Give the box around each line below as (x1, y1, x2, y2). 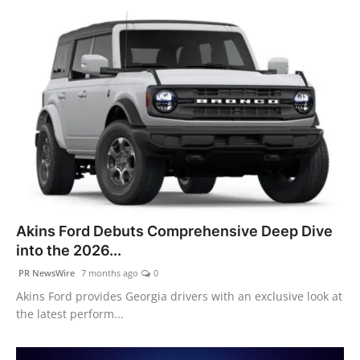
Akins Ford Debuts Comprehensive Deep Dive (16, 223, 333, 240)
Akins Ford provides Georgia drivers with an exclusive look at (16, 288, 342, 305)
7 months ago (79, 267, 138, 280)
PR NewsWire (16, 267, 75, 280)
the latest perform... (16, 306, 124, 322)
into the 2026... (16, 242, 121, 260)
